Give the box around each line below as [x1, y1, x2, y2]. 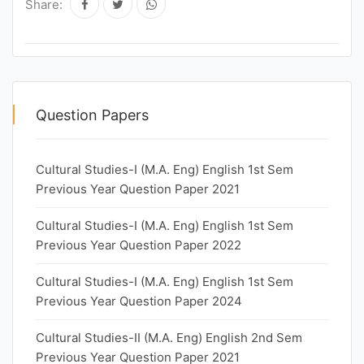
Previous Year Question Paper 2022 [36, 237, 241, 253]
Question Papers [36, 106, 149, 123]
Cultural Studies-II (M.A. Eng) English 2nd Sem [36, 330, 302, 345]
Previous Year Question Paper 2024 [36, 293, 242, 309]
